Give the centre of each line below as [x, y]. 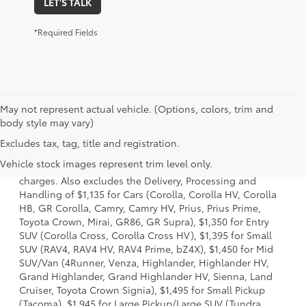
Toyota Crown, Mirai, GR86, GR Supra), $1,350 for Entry [144, 222]
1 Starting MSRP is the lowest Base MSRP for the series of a [153, 140]
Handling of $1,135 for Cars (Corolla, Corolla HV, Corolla [148, 194]
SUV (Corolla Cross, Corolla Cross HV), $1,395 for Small [145, 235]
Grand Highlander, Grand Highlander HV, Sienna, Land [146, 276]
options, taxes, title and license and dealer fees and [138, 167]
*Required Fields [66, 32]
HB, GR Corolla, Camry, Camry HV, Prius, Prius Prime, [140, 208]
